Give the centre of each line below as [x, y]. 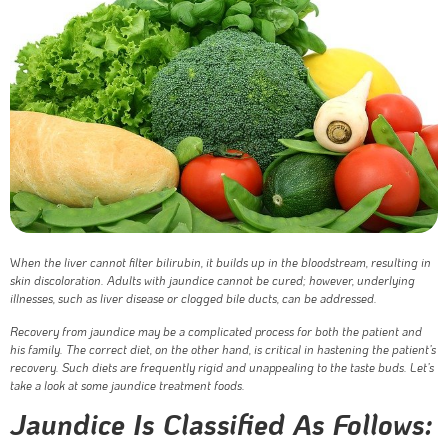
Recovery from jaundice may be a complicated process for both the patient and [216, 330]
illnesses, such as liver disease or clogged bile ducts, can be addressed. [193, 298]
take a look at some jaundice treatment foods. [127, 384]
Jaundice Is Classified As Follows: [221, 423]
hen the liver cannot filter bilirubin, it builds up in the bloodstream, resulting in [226, 262]
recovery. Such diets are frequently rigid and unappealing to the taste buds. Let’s [222, 366]
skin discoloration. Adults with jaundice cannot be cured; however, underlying [212, 280]
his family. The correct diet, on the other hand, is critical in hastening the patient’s [223, 348]
